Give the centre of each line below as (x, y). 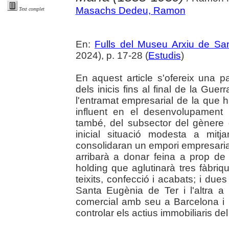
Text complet (32, 9)
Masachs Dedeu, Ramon (130, 10)
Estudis (164, 55)
